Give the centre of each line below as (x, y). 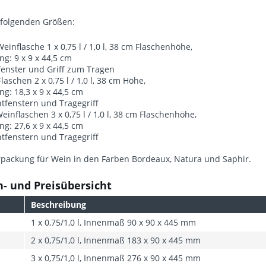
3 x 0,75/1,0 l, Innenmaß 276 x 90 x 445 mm (116, 258)
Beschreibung (58, 205)
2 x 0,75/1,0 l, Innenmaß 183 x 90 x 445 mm (116, 240)
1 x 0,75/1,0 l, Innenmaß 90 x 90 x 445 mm (113, 222)
